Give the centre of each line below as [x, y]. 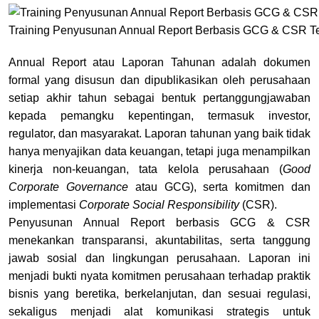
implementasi [42, 204]
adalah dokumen [263, 62]
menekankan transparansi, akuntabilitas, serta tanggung [159, 240]
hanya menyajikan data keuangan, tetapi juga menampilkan [159, 151]
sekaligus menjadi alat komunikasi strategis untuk [159, 311]
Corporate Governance [68, 187]
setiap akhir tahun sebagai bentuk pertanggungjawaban [159, 98]
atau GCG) [164, 187]
